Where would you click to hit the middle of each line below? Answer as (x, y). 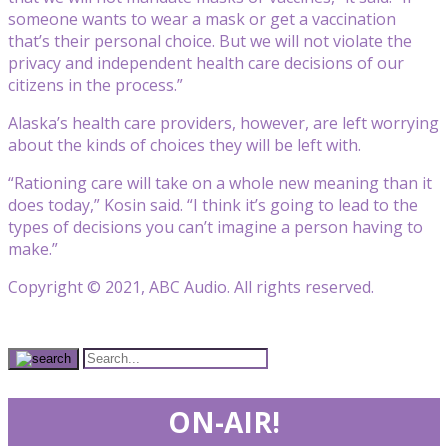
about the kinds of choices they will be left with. (184, 144)
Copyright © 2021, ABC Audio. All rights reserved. (191, 286)
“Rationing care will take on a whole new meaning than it (220, 182)
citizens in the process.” (95, 84)
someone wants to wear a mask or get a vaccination (202, 18)
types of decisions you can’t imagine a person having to (215, 226)
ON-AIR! (224, 421)
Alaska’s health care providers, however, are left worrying (223, 122)
